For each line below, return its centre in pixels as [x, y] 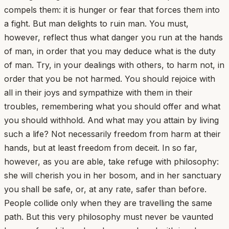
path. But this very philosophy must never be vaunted [109, 216]
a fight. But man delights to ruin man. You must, [96, 23]
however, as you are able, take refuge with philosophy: [111, 161]
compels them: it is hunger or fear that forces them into [112, 9]
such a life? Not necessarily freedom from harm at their [112, 134]
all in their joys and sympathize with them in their [98, 92]
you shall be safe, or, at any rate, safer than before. [105, 189]
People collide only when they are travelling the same [108, 203]
